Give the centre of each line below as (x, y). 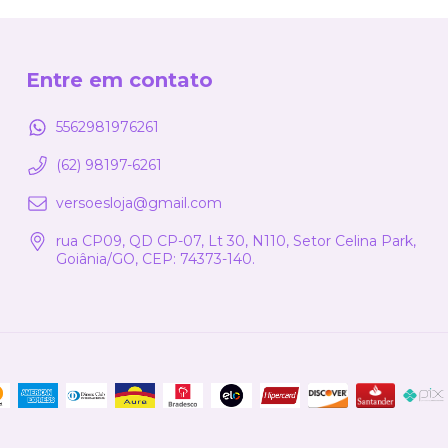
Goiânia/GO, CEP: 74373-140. (155, 259)
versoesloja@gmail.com (139, 203)
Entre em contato (119, 79)
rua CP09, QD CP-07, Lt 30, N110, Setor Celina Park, (236, 241)
